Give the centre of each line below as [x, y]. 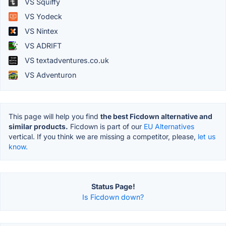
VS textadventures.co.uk [66, 61]
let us [207, 137]
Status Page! [113, 187]
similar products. [38, 127]
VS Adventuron [49, 75]
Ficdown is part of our [106, 127]
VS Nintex [40, 31]
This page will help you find [54, 117]
